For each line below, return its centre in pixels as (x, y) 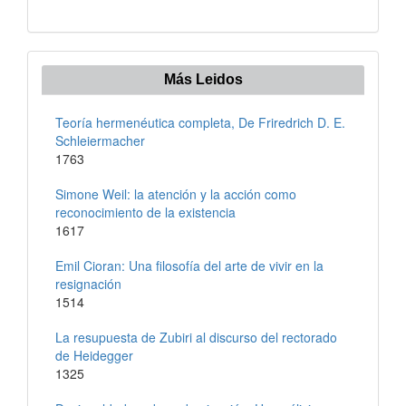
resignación (88, 283)
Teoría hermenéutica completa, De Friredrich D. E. (200, 122)
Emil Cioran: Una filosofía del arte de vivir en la (189, 265)
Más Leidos (203, 79)
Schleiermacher (100, 140)
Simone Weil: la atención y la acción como (176, 193)
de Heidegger (94, 355)
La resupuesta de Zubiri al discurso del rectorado (196, 337)
